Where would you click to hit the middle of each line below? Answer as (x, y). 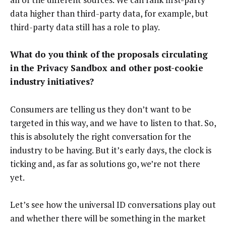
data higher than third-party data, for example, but (109, 13)
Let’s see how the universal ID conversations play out (113, 205)
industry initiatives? (52, 82)
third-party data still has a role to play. (85, 27)
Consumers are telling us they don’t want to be (101, 109)
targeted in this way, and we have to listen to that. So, (113, 123)
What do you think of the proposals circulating (109, 54)
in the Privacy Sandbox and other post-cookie (107, 68)
